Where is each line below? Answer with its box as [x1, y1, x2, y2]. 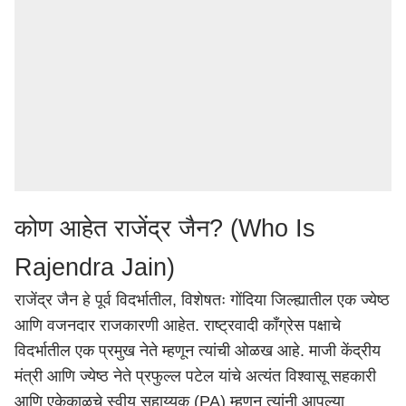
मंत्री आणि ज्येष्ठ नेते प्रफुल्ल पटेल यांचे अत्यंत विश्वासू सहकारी [14, 367, 376, 385]
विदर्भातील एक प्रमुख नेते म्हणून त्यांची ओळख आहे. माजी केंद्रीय [14, 342, 381, 360]
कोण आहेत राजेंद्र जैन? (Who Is [14, 215, 315, 242]
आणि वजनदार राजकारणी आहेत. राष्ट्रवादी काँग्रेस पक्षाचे [14, 316, 341, 334]
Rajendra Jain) [14, 254, 175, 281]
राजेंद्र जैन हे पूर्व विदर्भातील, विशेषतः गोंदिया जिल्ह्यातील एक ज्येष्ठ [14, 291, 390, 309]
